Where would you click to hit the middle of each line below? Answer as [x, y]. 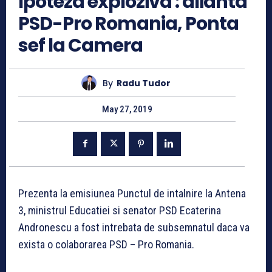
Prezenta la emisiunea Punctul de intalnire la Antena [132, 193]
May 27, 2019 [127, 110]
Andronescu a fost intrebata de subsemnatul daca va [134, 227]
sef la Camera [80, 46]
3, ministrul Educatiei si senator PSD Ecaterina [120, 210]
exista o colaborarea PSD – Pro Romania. [106, 244]
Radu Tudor [144, 83]
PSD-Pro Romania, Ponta [128, 24]
